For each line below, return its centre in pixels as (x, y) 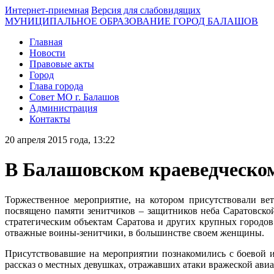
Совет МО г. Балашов (74, 97)
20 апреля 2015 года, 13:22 (61, 140)
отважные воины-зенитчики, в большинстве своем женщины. (135, 232)
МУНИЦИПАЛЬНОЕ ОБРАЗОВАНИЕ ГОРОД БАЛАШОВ (131, 21)
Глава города (56, 86)
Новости (47, 53)
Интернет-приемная (47, 10)
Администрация (63, 108)
